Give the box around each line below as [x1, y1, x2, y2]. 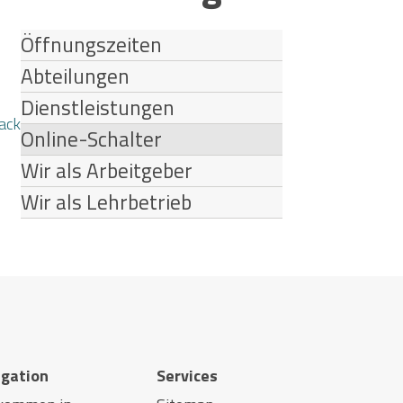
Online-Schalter [21, 122, 163, 155]
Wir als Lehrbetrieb [21, 185, 193, 218]
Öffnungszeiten [21, 28, 163, 60]
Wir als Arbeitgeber [21, 154, 193, 186]
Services [157, 363, 219, 388]
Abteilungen [21, 59, 130, 92]
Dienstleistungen [21, 91, 175, 123]
